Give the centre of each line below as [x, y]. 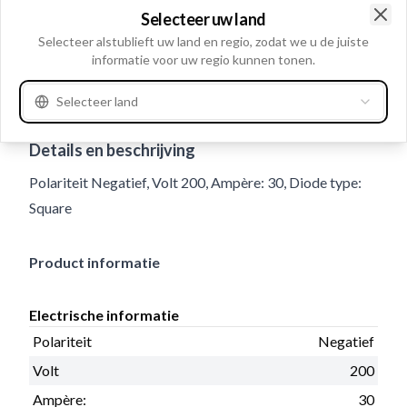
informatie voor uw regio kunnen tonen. [203, 59]
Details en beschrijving [112, 149]
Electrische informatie [104, 314]
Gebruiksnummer [78, 113]
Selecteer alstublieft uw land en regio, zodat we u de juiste [203, 41]
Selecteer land [97, 101]
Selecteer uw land [203, 19]
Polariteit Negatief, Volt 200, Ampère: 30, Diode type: [195, 182]
